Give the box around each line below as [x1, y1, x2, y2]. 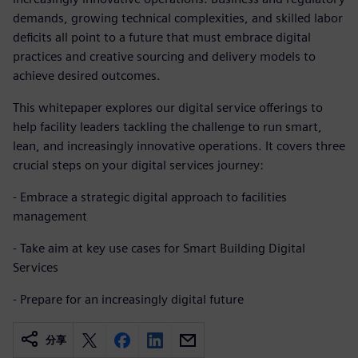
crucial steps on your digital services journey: [13, 157, 264, 173]
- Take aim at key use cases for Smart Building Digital [13, 241, 305, 256]
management [13, 209, 87, 224]
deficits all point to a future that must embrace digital [13, 30, 311, 45]
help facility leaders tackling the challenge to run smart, [13, 119, 322, 134]
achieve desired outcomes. [13, 68, 161, 83]
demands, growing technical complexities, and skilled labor [13, 10, 343, 26]
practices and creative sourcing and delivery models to [13, 49, 316, 64]
